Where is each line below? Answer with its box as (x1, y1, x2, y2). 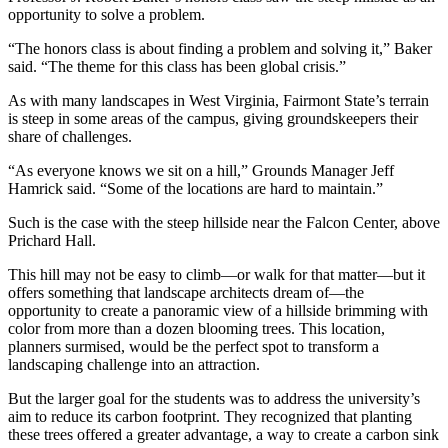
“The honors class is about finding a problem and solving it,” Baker (8, 39, 432, 57)
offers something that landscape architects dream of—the (8, 283, 364, 301)
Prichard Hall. (8, 231, 100, 249)
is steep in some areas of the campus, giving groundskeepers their (8, 109, 418, 127)
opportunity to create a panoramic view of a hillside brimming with (8, 301, 428, 319)
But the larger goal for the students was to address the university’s (8, 389, 420, 407)
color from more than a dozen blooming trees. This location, (8, 319, 385, 337)
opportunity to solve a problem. (8, 5, 209, 23)
